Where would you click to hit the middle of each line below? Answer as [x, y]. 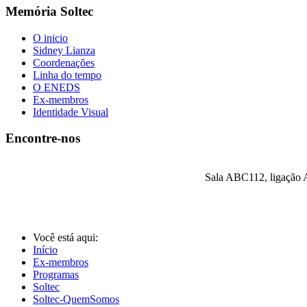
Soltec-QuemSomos [76, 299]
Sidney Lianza [64, 50]
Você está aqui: [67, 238]
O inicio [50, 38]
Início [45, 250]
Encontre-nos [43, 138]
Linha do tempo [67, 75]
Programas [56, 275]
